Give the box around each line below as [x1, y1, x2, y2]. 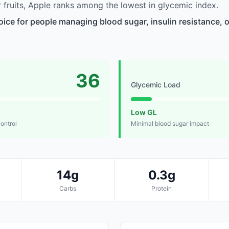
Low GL [131, 108, 157, 117]
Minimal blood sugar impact [131, 120, 209, 128]
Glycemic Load [131, 80, 180, 89]
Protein [151, 185, 172, 193]
